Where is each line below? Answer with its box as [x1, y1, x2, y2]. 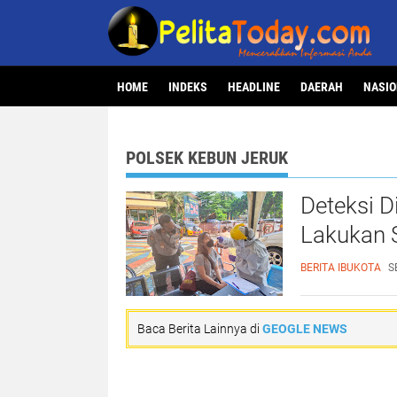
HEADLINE [228, 80, 280, 94]
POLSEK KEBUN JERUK [126, 147, 288, 168]
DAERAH [300, 80, 343, 94]
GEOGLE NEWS [262, 322, 347, 336]
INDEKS [168, 80, 207, 94]
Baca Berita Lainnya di [137, 322, 262, 336]
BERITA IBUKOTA [300, 261, 381, 274]
